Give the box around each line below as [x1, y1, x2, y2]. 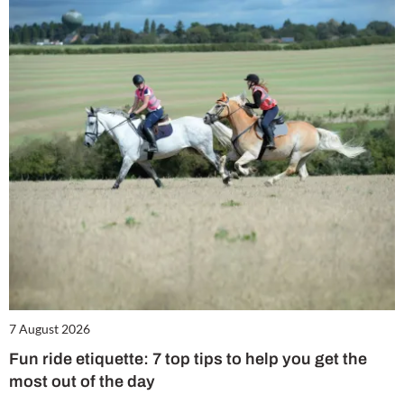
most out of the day [9, 372, 155, 391]
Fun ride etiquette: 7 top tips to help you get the [9, 350, 367, 369]
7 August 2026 [9, 321, 90, 337]
